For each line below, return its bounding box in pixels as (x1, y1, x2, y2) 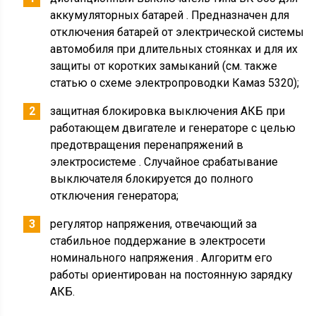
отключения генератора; (50, 290, 179, 303)
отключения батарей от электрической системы (50, 126, 305, 140)
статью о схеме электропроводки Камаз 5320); (50, 177, 300, 190)
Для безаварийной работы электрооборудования (9, 27, 272, 40)
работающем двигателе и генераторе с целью (50, 222, 296, 236)
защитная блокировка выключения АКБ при (50, 205, 286, 219)
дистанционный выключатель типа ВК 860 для (50, 92, 298, 106)
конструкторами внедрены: (9, 44, 156, 57)
